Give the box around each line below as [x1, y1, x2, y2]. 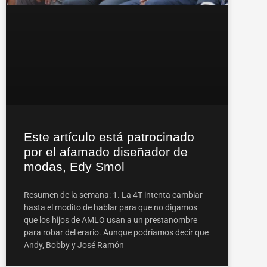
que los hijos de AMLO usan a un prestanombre [24, 215, 197, 225]
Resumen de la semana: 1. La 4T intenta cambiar [24, 190, 203, 200]
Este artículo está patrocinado [24, 129, 194, 144]
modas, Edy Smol [24, 159, 125, 173]
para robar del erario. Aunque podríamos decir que [24, 227, 209, 237]
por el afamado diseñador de [24, 144, 188, 159]
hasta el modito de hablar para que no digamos [24, 202, 197, 212]
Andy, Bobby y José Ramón [24, 240, 124, 250]
